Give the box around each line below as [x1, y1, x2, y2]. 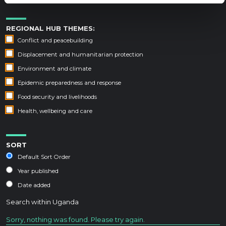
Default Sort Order [18, 153, 71, 160]
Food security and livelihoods [18, 93, 97, 100]
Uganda [52, 197, 79, 206]
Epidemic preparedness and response [18, 79, 121, 86]
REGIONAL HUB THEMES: [6, 24, 95, 32]
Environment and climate [18, 65, 91, 72]
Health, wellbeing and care [18, 107, 92, 115]
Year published [18, 167, 59, 175]
